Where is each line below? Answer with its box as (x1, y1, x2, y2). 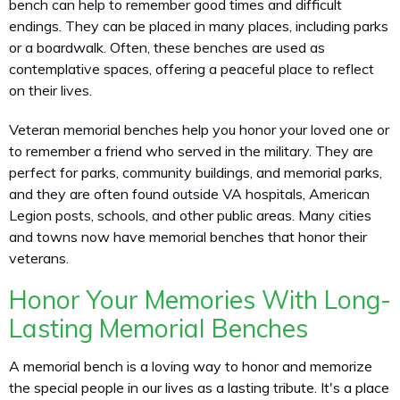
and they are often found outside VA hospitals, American (9, 184, 370, 203)
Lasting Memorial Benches (9, 312, 308, 345)
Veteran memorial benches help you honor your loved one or (9, 120, 389, 138)
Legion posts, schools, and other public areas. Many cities (9, 205, 371, 224)
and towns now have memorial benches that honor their (9, 227, 367, 246)
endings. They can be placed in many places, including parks (9, 17, 388, 36)
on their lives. (9, 81, 92, 100)
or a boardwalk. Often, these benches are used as (9, 38, 325, 57)
